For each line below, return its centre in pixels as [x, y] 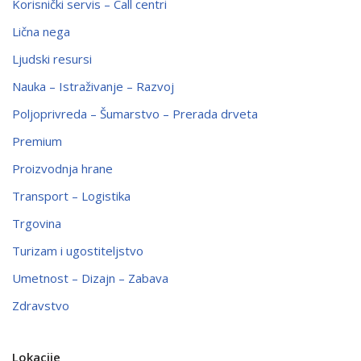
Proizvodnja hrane [62, 168]
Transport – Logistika [71, 195]
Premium [37, 141]
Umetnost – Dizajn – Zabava [90, 278]
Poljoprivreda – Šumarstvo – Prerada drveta [135, 113]
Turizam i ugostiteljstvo [78, 250]
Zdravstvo [41, 305]
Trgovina [37, 223]
